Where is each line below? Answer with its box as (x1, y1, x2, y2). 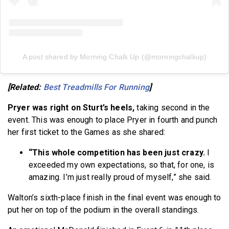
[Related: (8, 82, 43, 92)
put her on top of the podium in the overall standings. (8, 204, 199, 215)
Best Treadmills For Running (43, 82, 149, 92)
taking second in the (134, 102, 210, 112)
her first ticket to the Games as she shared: (8, 127, 166, 137)
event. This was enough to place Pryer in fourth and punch (8, 114, 218, 125)
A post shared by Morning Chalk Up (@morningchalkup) (22, 52, 207, 61)
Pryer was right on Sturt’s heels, (8, 102, 135, 112)
